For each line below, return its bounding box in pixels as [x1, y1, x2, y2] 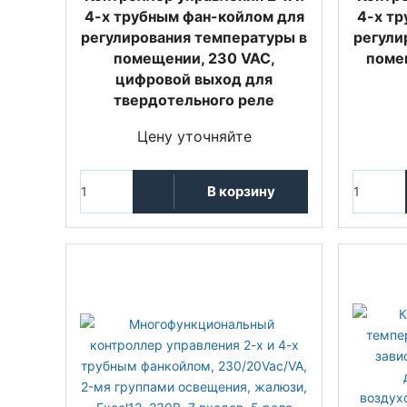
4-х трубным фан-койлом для [84, 6, 304, 25]
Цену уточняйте [136, 126, 252, 145]
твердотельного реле [114, 90, 274, 109]
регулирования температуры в [81, 27, 307, 46]
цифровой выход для [115, 69, 273, 88]
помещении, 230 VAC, [113, 48, 275, 67]
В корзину [206, 183, 275, 201]
